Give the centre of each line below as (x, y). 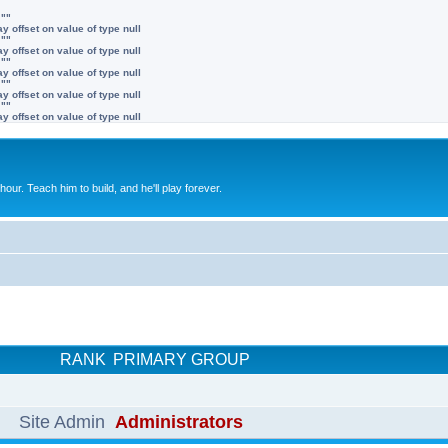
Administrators (179, 421)
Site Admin (62, 421)
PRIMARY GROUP (181, 359)
